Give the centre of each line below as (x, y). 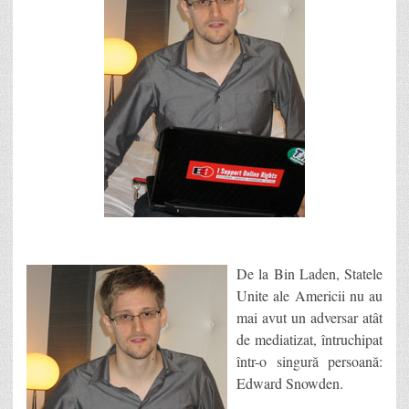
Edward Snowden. (290, 383)
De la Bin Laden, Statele (309, 273)
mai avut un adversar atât (309, 317)
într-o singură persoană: (309, 361)
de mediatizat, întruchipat (309, 339)
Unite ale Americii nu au (309, 295)
